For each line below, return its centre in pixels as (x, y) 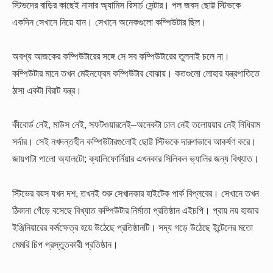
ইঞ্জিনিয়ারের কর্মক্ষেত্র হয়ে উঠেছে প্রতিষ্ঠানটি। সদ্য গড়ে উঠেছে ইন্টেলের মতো (133, 227)
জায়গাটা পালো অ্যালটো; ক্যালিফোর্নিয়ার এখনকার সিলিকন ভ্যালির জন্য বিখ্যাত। (136, 159)
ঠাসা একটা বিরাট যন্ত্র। (47, 90)
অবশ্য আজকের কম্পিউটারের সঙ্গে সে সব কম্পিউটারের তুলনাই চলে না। (121, 56)
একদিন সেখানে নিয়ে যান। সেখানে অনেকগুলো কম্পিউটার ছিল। (109, 22)
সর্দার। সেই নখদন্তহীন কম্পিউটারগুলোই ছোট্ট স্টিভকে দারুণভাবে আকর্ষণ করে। (134, 142)
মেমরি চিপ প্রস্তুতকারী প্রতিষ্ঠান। (65, 244)
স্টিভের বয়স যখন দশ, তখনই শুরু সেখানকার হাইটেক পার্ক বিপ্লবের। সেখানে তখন (136, 193)
